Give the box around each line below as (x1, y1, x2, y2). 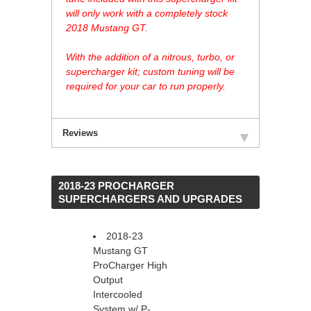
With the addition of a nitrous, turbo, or (66, 51, 235, 63)
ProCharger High (93, 260, 167, 271)
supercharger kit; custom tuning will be (66, 66, 235, 78)
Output (93, 274, 123, 286)
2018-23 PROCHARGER (58, 180, 174, 192)
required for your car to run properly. (66, 81, 226, 92)
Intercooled (93, 289, 142, 301)
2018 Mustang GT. (66, 22, 148, 34)
